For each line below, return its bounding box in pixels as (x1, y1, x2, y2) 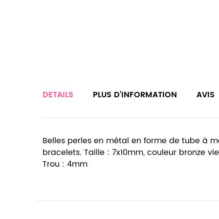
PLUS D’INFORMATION (93, 88, 177, 101)
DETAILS (43, 88, 73, 101)
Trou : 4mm (43, 158, 88, 171)
